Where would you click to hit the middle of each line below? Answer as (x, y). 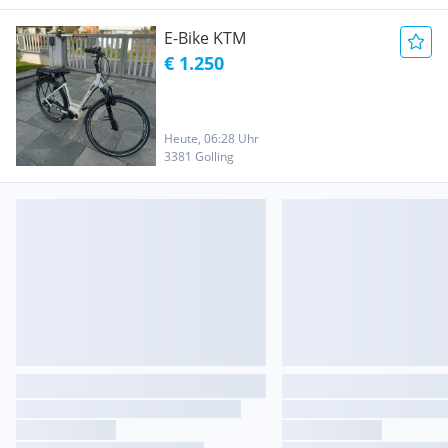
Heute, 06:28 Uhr (211, 138)
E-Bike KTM (205, 38)
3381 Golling (199, 156)
